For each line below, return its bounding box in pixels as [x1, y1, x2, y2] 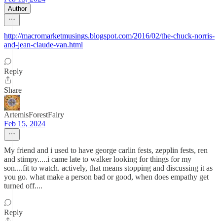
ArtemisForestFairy [4, 110, 64, 119]
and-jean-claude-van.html [4, 40, 83, 49]
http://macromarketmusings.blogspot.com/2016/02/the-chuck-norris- [4, 32, 215, 40]
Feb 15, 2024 [4, 119, 45, 128]
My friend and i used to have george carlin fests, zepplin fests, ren [4, 146, 208, 154]
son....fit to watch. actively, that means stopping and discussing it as [4, 164, 213, 172]
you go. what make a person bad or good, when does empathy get [4, 173, 209, 181]
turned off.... [4, 182, 42, 190]
